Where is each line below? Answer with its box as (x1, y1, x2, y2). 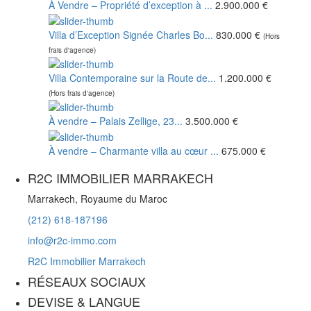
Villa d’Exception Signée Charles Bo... (49, 27, 213, 42)
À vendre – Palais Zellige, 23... (49, 114, 183, 128)
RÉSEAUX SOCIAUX (28, 271, 146, 290)
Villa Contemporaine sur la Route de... (49, 70, 216, 85)
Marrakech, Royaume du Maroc (28, 191, 167, 205)
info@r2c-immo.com (28, 233, 117, 247)
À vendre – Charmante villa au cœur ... (49, 143, 219, 158)
